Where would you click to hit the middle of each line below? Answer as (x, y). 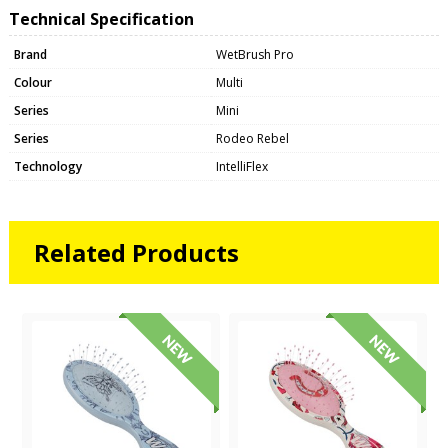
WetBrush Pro (254, 54)
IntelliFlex (241, 166)
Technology (47, 166)
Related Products (136, 252)
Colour (32, 82)
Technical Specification (101, 18)
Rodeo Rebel (252, 138)
